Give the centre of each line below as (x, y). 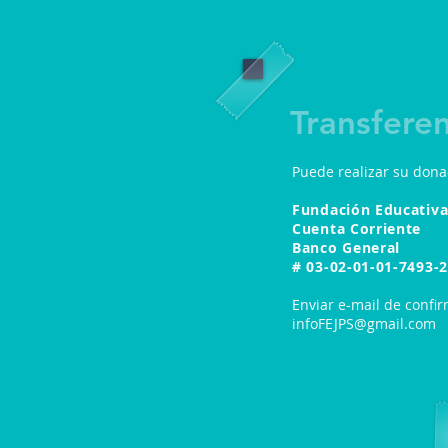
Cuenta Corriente (359, 228)
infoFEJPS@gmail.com (364, 323)
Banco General (346, 247)
